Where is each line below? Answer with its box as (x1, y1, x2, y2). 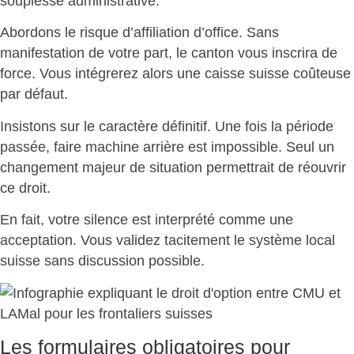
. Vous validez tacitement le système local (73, 232, 335, 249)
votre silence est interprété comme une (48, 212, 293, 228)
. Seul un (278, 138, 334, 155)
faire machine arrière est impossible (54, 138, 278, 155)
